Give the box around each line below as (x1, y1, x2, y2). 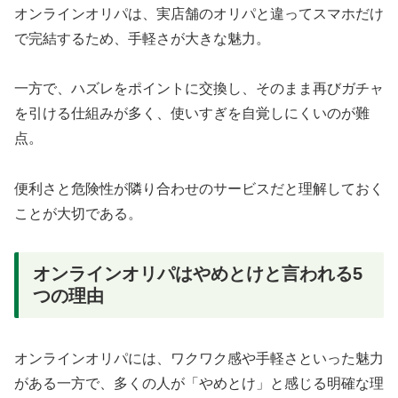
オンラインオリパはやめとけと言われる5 (33, 264, 362, 284)
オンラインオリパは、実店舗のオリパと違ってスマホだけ (14, 5, 384, 21)
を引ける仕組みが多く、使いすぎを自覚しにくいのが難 (14, 106, 370, 122)
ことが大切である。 (14, 206, 142, 222)
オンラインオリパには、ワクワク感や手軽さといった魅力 (14, 351, 384, 367)
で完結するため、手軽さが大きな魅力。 (14, 30, 270, 46)
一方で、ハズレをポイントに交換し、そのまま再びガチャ (14, 81, 384, 97)
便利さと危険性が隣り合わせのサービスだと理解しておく (14, 181, 384, 197)
